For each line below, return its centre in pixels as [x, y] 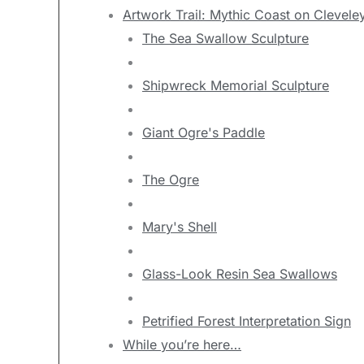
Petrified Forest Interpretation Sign [247, 321]
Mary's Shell [180, 226]
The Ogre [171, 179]
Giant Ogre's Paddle [204, 132]
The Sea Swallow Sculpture [225, 38]
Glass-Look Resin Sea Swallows [240, 273]
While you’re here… [182, 344]
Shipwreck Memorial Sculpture [236, 85]
